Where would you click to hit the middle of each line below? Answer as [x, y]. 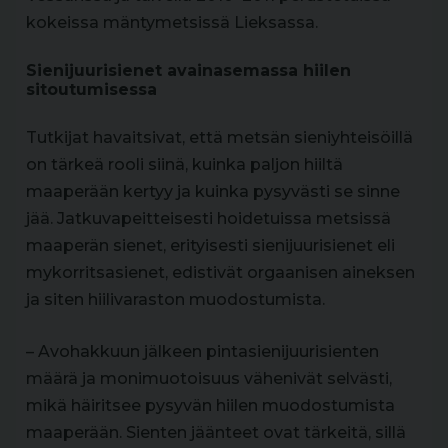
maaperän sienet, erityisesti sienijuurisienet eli [210, 245]
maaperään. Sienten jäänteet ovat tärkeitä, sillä [216, 432]
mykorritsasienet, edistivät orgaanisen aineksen [220, 272]
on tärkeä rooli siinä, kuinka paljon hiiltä [184, 164]
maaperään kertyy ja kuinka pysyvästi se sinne [213, 191]
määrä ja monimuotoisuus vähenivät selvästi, [209, 378]
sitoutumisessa [91, 89]
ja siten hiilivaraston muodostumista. [175, 299]
